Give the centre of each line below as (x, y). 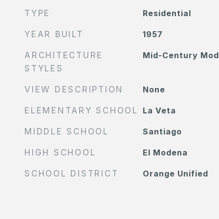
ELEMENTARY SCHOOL (81, 110)
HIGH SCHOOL (60, 153)
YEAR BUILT (54, 34)
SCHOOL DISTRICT (72, 174)
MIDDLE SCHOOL (67, 131)
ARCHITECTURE (64, 55)
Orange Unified (175, 174)
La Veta (159, 110)
